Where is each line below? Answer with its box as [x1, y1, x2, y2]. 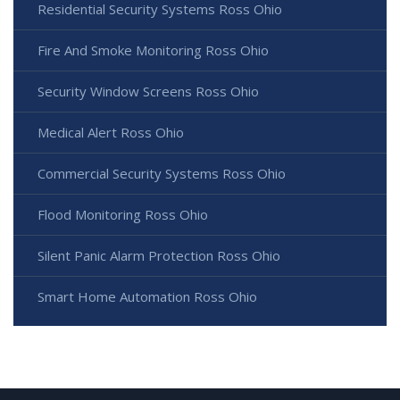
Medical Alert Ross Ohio [37, 123, 184, 142]
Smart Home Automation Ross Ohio [37, 287, 257, 306]
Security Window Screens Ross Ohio [37, 82, 259, 101]
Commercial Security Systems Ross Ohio [37, 164, 286, 183]
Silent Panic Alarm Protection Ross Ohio [37, 246, 280, 265]
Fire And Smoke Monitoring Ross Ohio [37, 41, 269, 60]
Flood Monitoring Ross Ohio [37, 205, 208, 224]
